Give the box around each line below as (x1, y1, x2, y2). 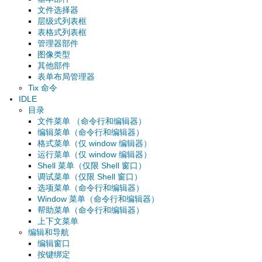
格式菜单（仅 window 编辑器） (37, 138, 151, 148)
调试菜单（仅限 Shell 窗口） (37, 171, 142, 181)
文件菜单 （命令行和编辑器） (37, 116, 146, 126)
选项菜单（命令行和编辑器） (37, 182, 144, 192)
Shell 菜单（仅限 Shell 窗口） (37, 160, 146, 170)
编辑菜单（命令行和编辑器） (37, 127, 144, 137)
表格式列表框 (37, 27, 87, 37)
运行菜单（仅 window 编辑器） (37, 149, 151, 159)
